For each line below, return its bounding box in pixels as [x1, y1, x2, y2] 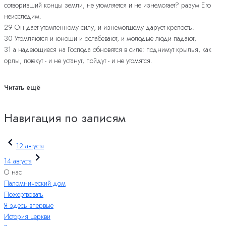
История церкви [4, 211, 50, 221]
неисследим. [4, 11, 41, 21]
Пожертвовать [4, 189, 43, 199]
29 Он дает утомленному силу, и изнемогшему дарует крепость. [4, 22, 194, 32]
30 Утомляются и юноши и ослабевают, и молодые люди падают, [4, 33, 196, 43]
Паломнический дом [4, 178, 66, 188]
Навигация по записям [4, 108, 126, 127]
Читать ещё [4, 82, 40, 93]
